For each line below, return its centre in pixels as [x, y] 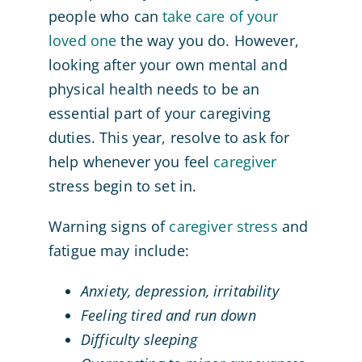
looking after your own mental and [168, 64]
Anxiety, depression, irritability [179, 290]
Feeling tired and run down [168, 315]
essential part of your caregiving [159, 113]
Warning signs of [109, 226]
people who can [105, 16]
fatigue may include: [118, 250]
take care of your [221, 16]
